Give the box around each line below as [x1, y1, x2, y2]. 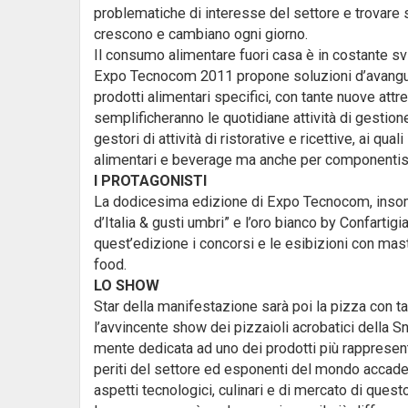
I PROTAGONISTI [94, 172, 207, 189]
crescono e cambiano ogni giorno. [94, 25, 308, 43]
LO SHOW [94, 277, 159, 294]
